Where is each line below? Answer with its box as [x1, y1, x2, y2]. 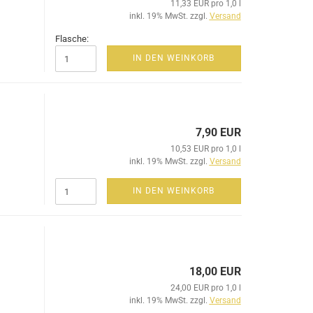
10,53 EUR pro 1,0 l [170, 144, 241, 154]
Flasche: [54, 34, 89, 44]
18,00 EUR [189, 265, 241, 278]
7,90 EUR [195, 126, 241, 139]
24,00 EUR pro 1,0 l [170, 283, 241, 293]
